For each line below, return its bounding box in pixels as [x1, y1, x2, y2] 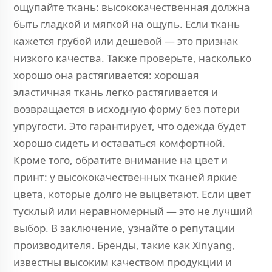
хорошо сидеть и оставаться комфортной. [13, 136, 225, 150]
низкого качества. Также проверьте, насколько [13, 51, 251, 65]
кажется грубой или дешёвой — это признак [13, 34, 238, 48]
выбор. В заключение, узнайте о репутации [13, 221, 235, 235]
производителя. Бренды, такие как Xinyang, [13, 238, 235, 252]
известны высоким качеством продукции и [13, 255, 232, 269]
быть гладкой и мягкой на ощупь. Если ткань [13, 17, 240, 31]
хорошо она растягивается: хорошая [13, 68, 199, 82]
